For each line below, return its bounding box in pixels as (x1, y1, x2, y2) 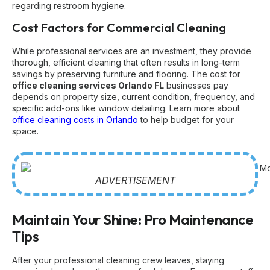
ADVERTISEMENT (95, 174, 175, 186)
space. (12, 126, 39, 137)
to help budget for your (138, 115, 234, 125)
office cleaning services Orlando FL (12, 80, 164, 91)
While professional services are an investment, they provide (12, 46, 251, 57)
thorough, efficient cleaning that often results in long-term (12, 57, 240, 68)
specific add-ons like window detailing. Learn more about (12, 103, 240, 114)
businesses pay (164, 80, 228, 91)
